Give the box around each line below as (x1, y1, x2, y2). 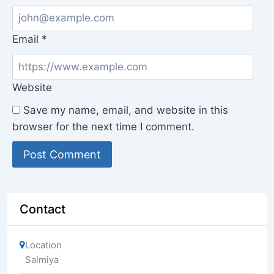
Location (25, 239, 62, 251)
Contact (20, 201, 65, 217)
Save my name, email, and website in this (23, 104, 228, 117)
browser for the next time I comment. (12, 120, 194, 133)
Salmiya (25, 253, 59, 265)
